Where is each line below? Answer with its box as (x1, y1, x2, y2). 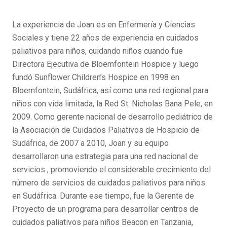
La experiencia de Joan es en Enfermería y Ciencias (12, 20, 195, 29)
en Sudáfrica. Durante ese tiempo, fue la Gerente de (12, 191, 194, 201)
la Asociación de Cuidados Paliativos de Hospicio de (12, 125, 200, 135)
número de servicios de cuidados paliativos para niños (12, 178, 205, 187)
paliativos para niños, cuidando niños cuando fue (12, 46, 183, 56)
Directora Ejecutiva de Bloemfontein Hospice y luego (12, 59, 199, 69)
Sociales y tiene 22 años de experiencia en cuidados (12, 33, 199, 43)
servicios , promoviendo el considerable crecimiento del (12, 165, 211, 174)
